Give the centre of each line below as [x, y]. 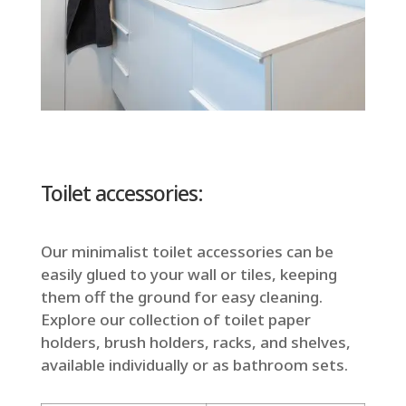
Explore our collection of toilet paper [175, 320]
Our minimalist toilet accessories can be [187, 252]
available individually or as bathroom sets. [194, 365]
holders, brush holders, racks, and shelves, [195, 343]
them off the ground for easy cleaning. [181, 297]
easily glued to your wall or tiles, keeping [188, 275]
